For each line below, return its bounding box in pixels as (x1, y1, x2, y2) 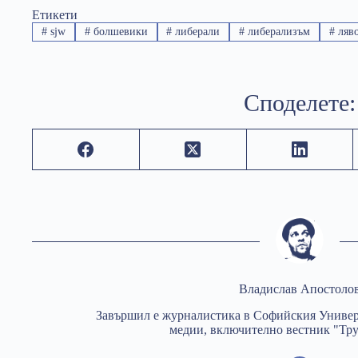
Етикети (32, 8, 78, 22)
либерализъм (245, 26, 311, 38)
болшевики (89, 26, 148, 38)
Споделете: (244, 89, 356, 117)
